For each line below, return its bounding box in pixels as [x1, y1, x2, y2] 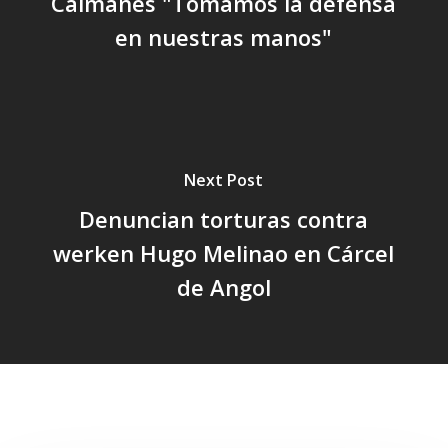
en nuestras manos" [115, 21, 333, 52]
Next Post [184, 168, 264, 191]
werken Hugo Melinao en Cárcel [53, 237, 395, 268]
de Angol [176, 271, 271, 302]
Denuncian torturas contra [79, 203, 369, 234]
